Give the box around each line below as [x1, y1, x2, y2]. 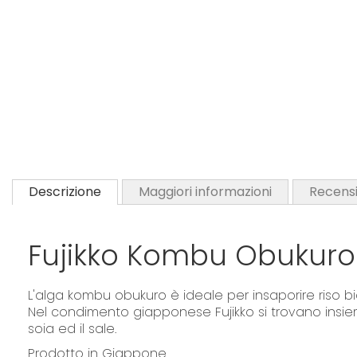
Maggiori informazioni [139, 182, 272, 201]
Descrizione [29, 182, 101, 201]
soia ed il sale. [28, 319, 116, 338]
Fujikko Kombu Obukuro [28, 235, 355, 275]
